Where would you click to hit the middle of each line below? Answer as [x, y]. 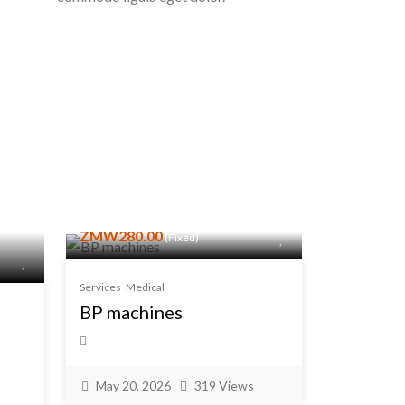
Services [100, 287]
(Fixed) [181, 237]
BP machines [131, 311]
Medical [145, 287]
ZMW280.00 [121, 235]
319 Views [224, 385]
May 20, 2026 [133, 385]
